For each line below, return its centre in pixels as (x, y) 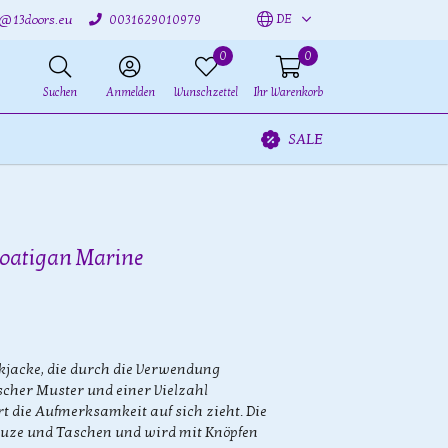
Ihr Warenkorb (288, 92)
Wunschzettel (205, 92)
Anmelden (130, 92)
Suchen (60, 92)
